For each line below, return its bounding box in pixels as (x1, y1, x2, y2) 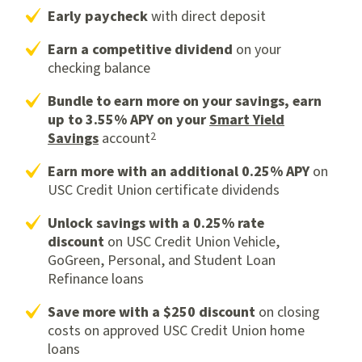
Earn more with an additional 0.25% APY (48, 161, 309, 182)
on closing (255, 301, 320, 322)
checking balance (48, 57, 150, 78)
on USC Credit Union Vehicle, (104, 231, 280, 252)
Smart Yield (209, 109, 284, 130)
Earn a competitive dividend (48, 39, 233, 60)
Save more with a (48, 301, 160, 322)
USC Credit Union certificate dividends (48, 179, 280, 200)
